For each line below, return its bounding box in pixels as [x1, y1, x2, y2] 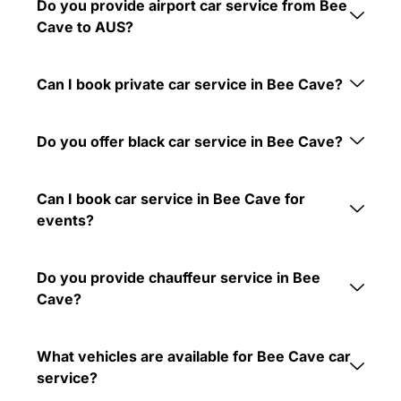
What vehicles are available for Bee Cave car [37, 346, 351, 365]
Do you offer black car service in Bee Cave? [37, 132, 343, 150]
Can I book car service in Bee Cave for [37, 189, 305, 208]
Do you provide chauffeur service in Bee [37, 268, 320, 286]
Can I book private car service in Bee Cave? [37, 74, 343, 93]
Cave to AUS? [37, 17, 133, 36]
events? [37, 210, 94, 229]
